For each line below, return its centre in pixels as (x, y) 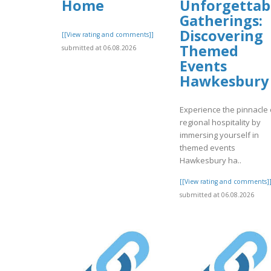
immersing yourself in (219, 135)
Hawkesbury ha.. (211, 160)
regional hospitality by (220, 122)
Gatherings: (221, 21)
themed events (207, 147)
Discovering (221, 36)
